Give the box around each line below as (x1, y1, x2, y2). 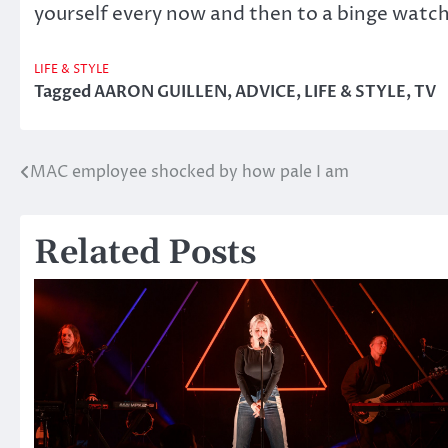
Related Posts (34, 232, 256, 276)
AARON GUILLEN (94, 81, 227, 104)
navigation (19, 198, 150, 229)
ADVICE (235, 81, 296, 104)
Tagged (34, 81, 94, 104)
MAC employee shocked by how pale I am (30, 161, 349, 184)
